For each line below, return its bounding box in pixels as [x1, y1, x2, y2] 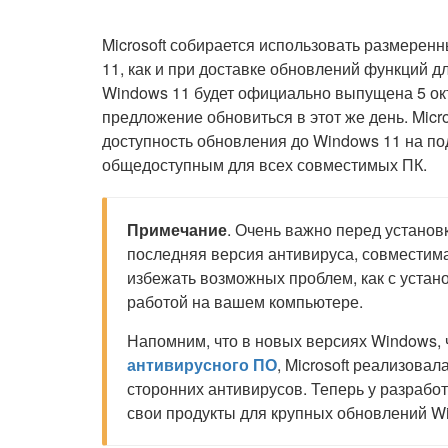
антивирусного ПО [127, 353, 277, 376]
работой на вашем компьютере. [127, 290, 363, 313]
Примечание [127, 218, 227, 241]
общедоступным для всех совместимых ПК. [102, 153, 427, 176]
